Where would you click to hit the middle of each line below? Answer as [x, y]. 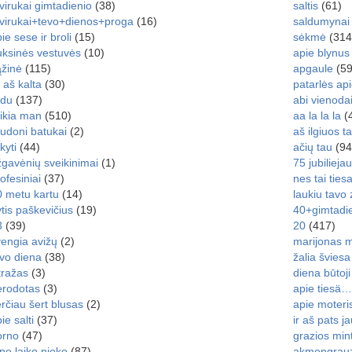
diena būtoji [321, 273]
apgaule [313, 68]
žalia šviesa [321, 257]
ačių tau [312, 147]
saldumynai [321, 21]
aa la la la [317, 115]
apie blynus [321, 53]
